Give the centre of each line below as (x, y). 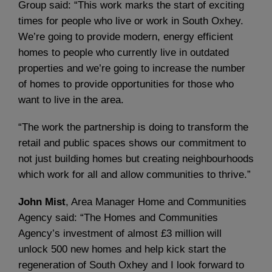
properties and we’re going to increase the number (132, 68)
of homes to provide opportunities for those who (126, 84)
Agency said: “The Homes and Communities (118, 218)
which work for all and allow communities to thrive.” (134, 175)
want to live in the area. (71, 100)
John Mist (42, 202)
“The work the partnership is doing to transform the (133, 127)
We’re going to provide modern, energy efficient (126, 36)
